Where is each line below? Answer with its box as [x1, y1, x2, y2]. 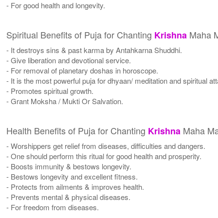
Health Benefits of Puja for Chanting [6, 124, 148, 137]
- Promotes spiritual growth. [6, 85, 94, 96]
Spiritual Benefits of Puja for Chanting [6, 28, 155, 41]
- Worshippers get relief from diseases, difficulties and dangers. [6, 140, 206, 151]
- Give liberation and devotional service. [6, 54, 131, 65]
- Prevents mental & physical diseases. [6, 191, 131, 202]
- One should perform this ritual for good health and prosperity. [6, 150, 202, 161]
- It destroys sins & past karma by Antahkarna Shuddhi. [6, 44, 182, 55]
